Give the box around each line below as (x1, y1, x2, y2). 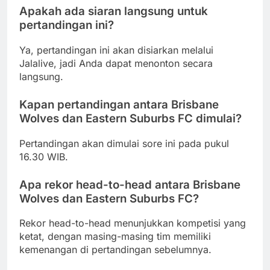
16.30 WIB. (19, 150, 68, 163)
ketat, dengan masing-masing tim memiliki (19, 230, 211, 243)
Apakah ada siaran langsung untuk (19, 4, 208, 19)
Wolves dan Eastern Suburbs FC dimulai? (19, 111, 242, 125)
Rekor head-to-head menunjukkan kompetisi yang (19, 217, 246, 230)
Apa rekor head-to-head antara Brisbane (19, 177, 240, 192)
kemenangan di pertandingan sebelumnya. (19, 243, 212, 256)
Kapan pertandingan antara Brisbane (19, 97, 219, 111)
